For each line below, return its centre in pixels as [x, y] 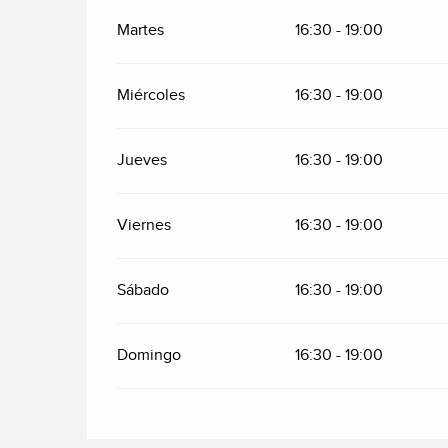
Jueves [142, 160]
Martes [141, 30]
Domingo [149, 355]
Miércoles [151, 95]
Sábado [143, 290]
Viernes [144, 225]
